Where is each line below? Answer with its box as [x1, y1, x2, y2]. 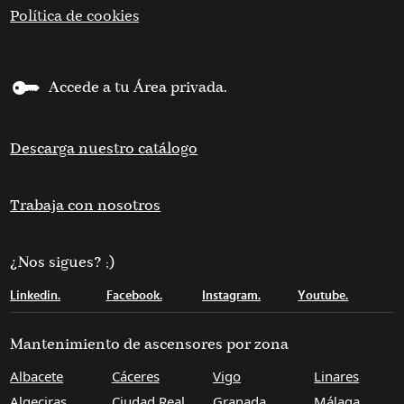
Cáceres [111, 366, 160, 385]
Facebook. [106, 289, 162, 302]
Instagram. [201, 289, 261, 302]
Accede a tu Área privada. [49, 77, 228, 98]
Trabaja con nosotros [10, 195, 161, 216]
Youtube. [298, 289, 349, 302]
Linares [314, 366, 360, 385]
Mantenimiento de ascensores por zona [10, 334, 289, 355]
